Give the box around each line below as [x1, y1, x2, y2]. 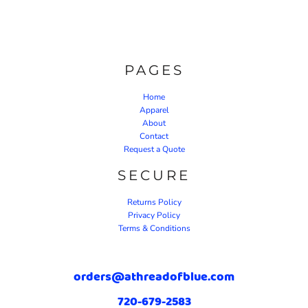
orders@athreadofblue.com [74, 267, 234, 285]
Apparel [139, 104, 169, 115]
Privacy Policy [128, 209, 180, 221]
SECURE [118, 166, 190, 184]
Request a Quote [123, 143, 185, 155]
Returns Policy [126, 196, 181, 208]
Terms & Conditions [118, 222, 190, 234]
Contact [140, 130, 168, 142]
